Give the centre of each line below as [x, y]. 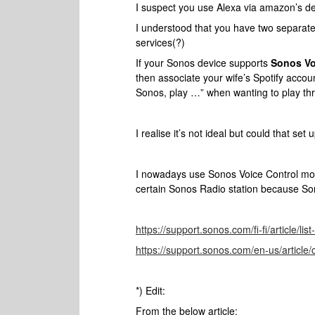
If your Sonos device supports [203, 63]
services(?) [160, 42]
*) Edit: [152, 290]
